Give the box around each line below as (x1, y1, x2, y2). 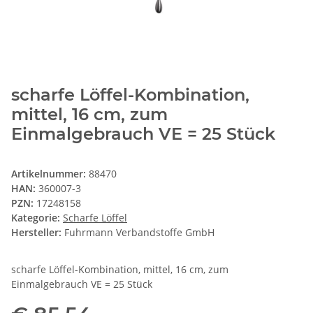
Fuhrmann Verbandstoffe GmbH (64, 226, 214, 240)
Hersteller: (11, 226, 61, 240)
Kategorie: (11, 211, 63, 225)
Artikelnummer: (11, 167, 89, 181)
